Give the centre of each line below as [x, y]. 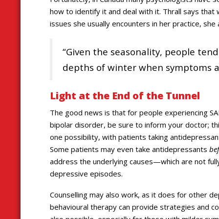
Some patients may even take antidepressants [130, 149]
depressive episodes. [86, 173]
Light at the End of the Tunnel [125, 96]
